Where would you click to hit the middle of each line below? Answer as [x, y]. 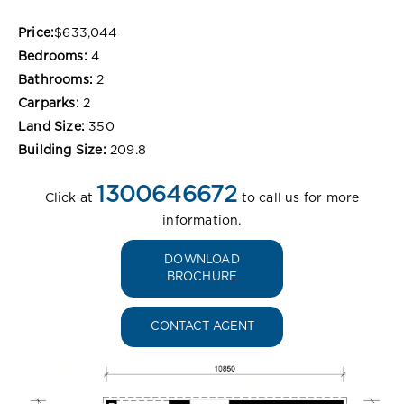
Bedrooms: [53, 56]
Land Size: [51, 127]
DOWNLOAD [202, 260]
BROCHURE [202, 277]
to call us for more [298, 198]
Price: [37, 33]
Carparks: [49, 103]
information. [202, 220]
